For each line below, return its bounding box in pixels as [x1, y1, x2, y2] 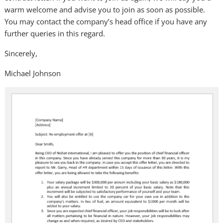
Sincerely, [4, 48, 38, 58]
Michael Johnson [4, 68, 61, 78]
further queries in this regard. [4, 28, 106, 38]
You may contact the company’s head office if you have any [4, 16, 208, 26]
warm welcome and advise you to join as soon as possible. [4, 4, 206, 14]
